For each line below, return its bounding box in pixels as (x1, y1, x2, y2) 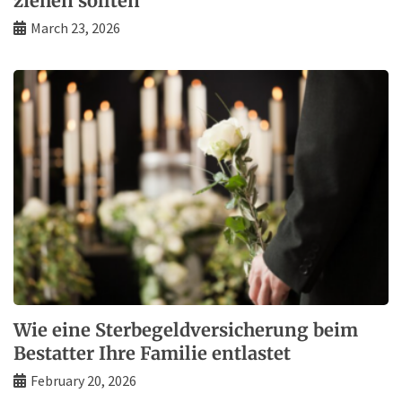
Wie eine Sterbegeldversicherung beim (13, 319, 358, 342)
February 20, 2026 (31, 371, 136, 390)
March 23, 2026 (31, 18, 120, 37)
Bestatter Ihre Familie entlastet (13, 342, 291, 365)
